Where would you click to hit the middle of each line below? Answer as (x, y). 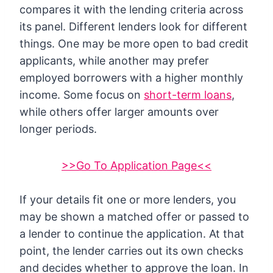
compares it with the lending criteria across (131, 9)
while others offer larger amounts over (119, 112)
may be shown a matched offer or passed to (134, 216)
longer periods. (58, 129)
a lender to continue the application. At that (132, 233)
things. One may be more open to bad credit (134, 43)
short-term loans (188, 94)
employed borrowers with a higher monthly (131, 77)
